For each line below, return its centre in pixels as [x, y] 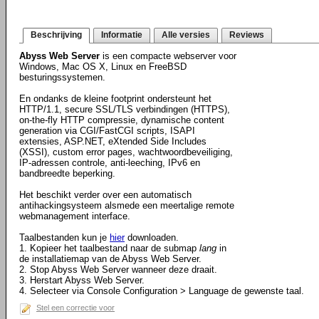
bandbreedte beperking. [67, 173]
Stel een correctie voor [75, 308]
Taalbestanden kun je [64, 237]
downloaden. [152, 237]
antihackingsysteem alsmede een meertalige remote [127, 205]
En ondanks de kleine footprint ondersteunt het [115, 99]
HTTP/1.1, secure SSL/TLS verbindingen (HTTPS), [125, 109]
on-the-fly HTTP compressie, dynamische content [122, 120]
